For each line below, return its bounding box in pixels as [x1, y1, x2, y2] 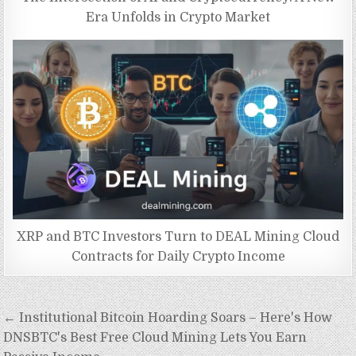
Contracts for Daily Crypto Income [71, 250, 285, 265]
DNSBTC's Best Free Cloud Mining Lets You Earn [3, 331, 308, 346]
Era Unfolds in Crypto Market [86, 10, 270, 25]
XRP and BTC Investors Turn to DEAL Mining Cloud [17, 230, 339, 245]
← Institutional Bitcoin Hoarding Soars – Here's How [3, 311, 333, 326]
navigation [2, 327, 95, 354]
